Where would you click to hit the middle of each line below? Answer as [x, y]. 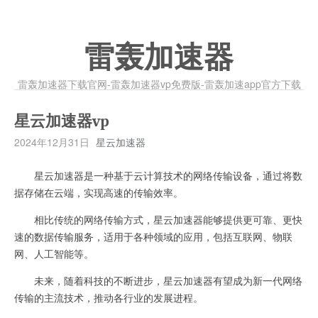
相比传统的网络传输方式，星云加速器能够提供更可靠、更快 [158, 219]
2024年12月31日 [52, 142]
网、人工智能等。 [54, 253]
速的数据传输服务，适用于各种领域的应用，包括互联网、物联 [153, 236]
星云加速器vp [62, 121]
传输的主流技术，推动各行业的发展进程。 [109, 297]
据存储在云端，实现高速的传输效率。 [99, 192]
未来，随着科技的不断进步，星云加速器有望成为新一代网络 [158, 280]
